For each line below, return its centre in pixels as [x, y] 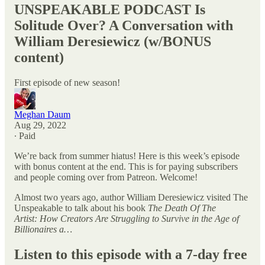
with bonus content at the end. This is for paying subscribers [126, 166]
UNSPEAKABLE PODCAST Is [110, 9]
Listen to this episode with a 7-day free [131, 254]
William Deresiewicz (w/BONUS [113, 41]
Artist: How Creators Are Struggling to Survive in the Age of [127, 218]
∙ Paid [25, 135]
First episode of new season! [67, 82]
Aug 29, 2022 [40, 125]
